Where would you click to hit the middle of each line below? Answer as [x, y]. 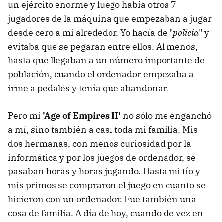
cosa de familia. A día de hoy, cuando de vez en [106, 213]
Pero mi [25, 115]
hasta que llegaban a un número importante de [106, 60]
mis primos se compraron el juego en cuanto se [107, 185]
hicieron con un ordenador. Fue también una [102, 199]
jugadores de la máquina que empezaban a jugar [110, 18]
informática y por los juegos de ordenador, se [102, 157]
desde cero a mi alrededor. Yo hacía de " [90, 32]
